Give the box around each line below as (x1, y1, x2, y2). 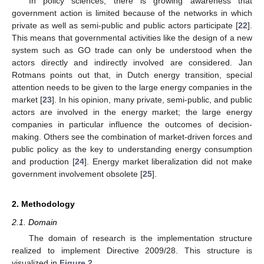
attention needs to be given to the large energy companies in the (12, 82, 252, 93)
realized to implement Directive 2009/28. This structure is (12, 246, 252, 256)
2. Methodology (12, 199, 75, 209)
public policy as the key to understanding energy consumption (12, 144, 252, 154)
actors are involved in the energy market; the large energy (12, 107, 252, 117)
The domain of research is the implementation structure (28, 233, 252, 243)
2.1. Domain (12, 217, 57, 227)
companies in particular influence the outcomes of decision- (12, 120, 252, 130)
